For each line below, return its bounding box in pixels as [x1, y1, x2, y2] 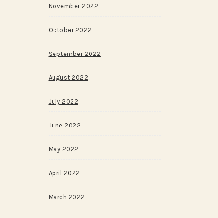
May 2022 [48, 145, 79, 153]
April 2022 [48, 169, 80, 177]
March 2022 [48, 193, 85, 200]
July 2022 [48, 98, 78, 105]
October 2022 [48, 26, 92, 34]
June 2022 [48, 122, 81, 129]
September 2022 [48, 50, 101, 57]
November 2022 [48, 2, 98, 10]
